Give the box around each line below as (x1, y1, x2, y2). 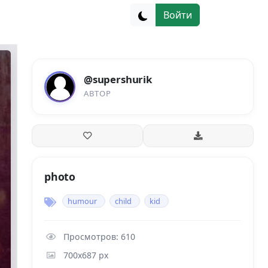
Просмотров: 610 (63, 231, 135, 242)
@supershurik (84, 72, 152, 86)
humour (68, 196, 97, 206)
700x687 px (63, 249, 108, 261)
